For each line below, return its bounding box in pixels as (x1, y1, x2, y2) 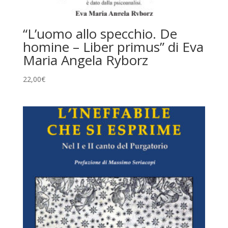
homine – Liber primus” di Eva (22, 38, 204, 56)
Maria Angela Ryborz (22, 51, 148, 70)
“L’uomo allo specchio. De (22, 24, 177, 43)
